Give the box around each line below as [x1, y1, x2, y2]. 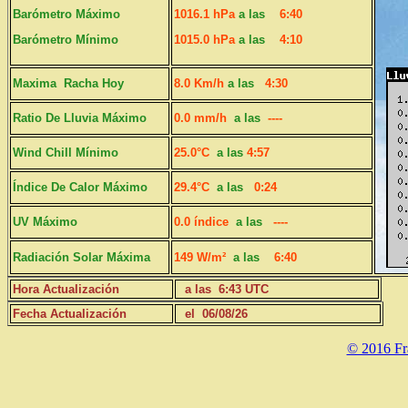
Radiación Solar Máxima [13, 250, 150, 264]
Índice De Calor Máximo [13, 180, 148, 194]
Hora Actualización [13, 282, 119, 296]
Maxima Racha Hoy [13, 76, 124, 90]
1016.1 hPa [174, 7, 235, 21]
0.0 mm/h [174, 111, 234, 125]
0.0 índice [174, 215, 229, 229]
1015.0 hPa [174, 33, 235, 47]
